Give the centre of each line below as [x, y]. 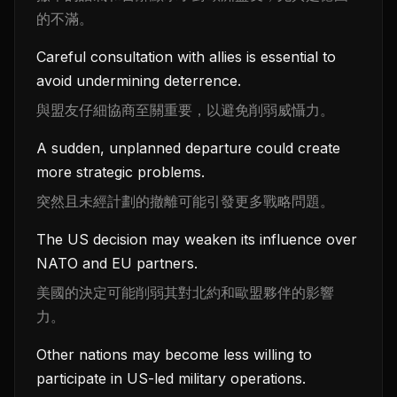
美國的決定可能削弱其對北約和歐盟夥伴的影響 [185, 292]
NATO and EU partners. [117, 263]
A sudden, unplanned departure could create [188, 148]
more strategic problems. [121, 172]
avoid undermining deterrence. [139, 81]
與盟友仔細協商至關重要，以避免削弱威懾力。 [185, 110]
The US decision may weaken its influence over [197, 239]
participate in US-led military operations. [171, 378]
